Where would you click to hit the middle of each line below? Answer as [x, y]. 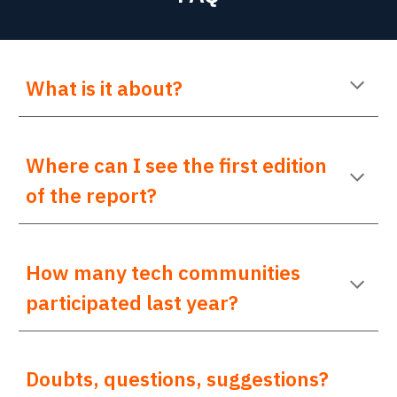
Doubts [60, 379]
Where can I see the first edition [177, 165]
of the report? [92, 195]
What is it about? [105, 88]
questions [150, 379]
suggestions [263, 379]
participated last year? [132, 303]
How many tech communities [163, 272]
